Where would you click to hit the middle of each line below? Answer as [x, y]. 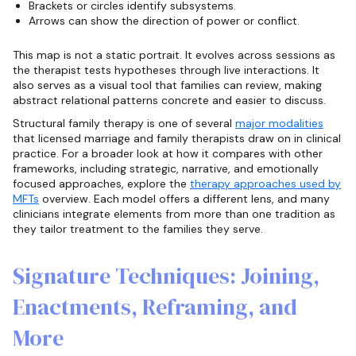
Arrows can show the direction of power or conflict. [164, 21]
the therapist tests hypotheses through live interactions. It [166, 70]
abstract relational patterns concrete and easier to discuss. [169, 101]
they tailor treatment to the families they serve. [138, 229]
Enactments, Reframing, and [155, 307]
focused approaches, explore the [101, 184]
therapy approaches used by [265, 184]
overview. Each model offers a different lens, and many [184, 199]
